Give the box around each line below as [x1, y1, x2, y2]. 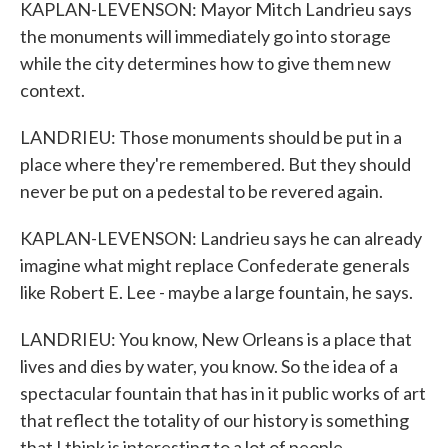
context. [20, 79, 85, 101]
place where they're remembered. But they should [20, 153, 411, 175]
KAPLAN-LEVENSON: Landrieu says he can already [20, 227, 422, 249]
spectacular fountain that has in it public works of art [20, 382, 426, 404]
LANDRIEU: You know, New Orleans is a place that [20, 328, 412, 350]
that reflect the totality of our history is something [20, 409, 409, 431]
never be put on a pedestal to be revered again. [20, 180, 383, 202]
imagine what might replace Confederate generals [20, 254, 410, 276]
